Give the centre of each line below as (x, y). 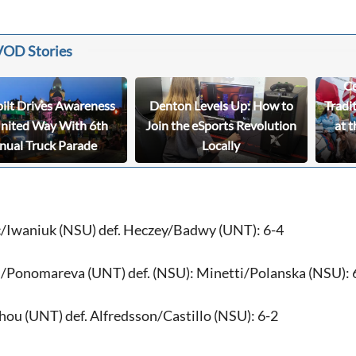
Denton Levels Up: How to (221, 106)
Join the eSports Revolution (221, 126)
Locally (221, 145)
